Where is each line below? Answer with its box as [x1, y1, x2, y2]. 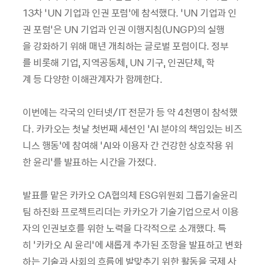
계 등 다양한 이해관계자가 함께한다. [22, 72, 162, 86]
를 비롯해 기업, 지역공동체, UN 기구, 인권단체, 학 [22, 55, 215, 70]
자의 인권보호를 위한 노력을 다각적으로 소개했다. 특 [22, 221, 227, 235]
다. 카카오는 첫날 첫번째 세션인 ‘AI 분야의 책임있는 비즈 [22, 121, 242, 136]
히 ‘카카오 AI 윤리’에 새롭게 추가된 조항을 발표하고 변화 [22, 237, 242, 252]
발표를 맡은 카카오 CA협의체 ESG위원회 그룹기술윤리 [22, 188, 237, 202]
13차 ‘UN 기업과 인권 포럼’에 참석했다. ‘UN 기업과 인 [22, 5, 237, 20]
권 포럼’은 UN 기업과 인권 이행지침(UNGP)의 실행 [22, 22, 225, 37]
